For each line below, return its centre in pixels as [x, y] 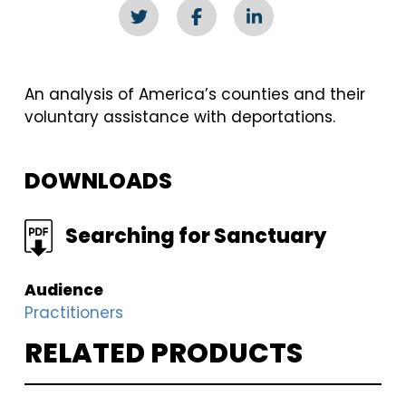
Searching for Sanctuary [196, 236]
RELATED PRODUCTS [164, 353]
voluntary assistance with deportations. [180, 117]
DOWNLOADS [99, 181]
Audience [64, 290]
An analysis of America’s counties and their [195, 94]
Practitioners [74, 313]
